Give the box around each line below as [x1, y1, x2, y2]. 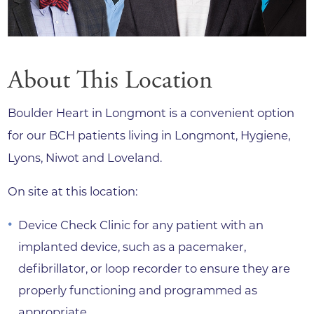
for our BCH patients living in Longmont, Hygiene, [8, 128, 291, 142]
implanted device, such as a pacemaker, [18, 239, 246, 254]
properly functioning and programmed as [18, 282, 257, 297]
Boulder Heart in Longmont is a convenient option [8, 105, 295, 120]
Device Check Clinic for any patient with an [18, 217, 264, 232]
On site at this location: [8, 184, 141, 199]
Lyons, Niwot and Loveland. [8, 150, 163, 165]
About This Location [8, 64, 213, 97]
